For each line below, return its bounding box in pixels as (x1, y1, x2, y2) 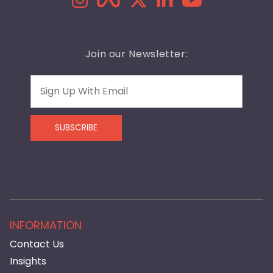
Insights (9, 253, 46, 268)
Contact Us (9, 236, 64, 251)
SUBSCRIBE (55, 121, 97, 133)
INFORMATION (9, 217, 82, 233)
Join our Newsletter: (85, 46, 188, 61)
